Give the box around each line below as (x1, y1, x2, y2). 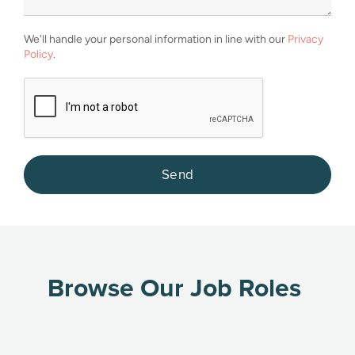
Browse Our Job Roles (48, 269, 301, 306)
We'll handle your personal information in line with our (24, 32, 288, 46)
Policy (24, 48, 53, 61)
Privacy (288, 32, 323, 46)
